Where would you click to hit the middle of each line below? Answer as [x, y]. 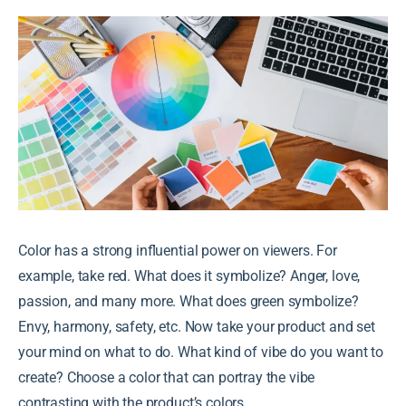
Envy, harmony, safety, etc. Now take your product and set [197, 326]
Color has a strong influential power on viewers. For [178, 250]
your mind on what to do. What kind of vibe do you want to [201, 352]
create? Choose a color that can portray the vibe [167, 377]
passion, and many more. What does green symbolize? [188, 301]
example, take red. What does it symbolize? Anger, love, [189, 275]
